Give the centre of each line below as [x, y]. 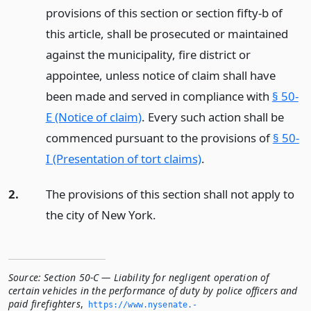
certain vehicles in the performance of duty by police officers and [153, 290]
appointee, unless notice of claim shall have [160, 75]
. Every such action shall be [212, 117]
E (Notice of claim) [93, 117]
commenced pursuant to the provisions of [159, 138]
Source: [25, 277]
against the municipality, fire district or [148, 54]
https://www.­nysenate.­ [143, 304]
